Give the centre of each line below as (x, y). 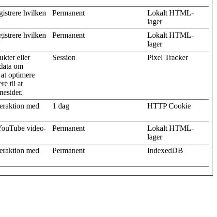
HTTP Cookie (169, 106)
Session (64, 57)
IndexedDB (165, 150)
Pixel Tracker (168, 57)
